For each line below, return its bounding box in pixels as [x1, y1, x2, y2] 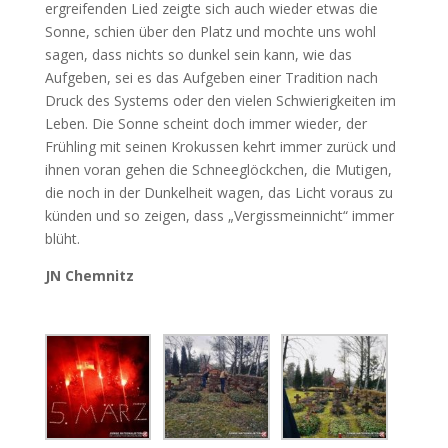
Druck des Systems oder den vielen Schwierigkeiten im [44, 90, 396, 110]
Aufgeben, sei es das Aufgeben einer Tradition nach [44, 67, 378, 87]
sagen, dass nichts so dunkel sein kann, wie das [44, 44, 352, 64]
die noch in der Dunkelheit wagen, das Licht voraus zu [44, 182, 393, 202]
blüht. [44, 228, 80, 248]
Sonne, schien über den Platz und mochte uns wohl [44, 21, 376, 41]
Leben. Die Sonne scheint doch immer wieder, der [44, 113, 367, 133]
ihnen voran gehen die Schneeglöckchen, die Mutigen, [44, 159, 392, 179]
